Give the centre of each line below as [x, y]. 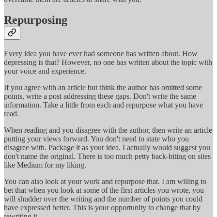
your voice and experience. [46, 71]
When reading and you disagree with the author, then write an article [108, 130]
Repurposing [36, 20]
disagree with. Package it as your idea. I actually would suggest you [107, 147]
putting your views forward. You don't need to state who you [96, 139]
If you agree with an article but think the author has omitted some [103, 87]
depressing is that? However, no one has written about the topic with [108, 62]
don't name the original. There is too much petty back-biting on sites [107, 156]
